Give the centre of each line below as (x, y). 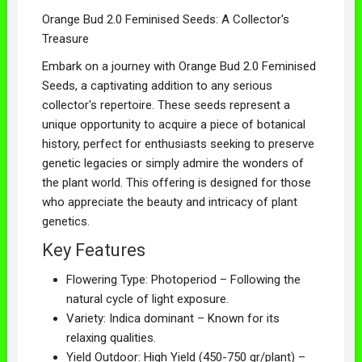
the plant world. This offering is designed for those (176, 182)
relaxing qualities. (111, 337)
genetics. (65, 221)
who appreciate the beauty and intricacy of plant (169, 202)
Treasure (65, 38)
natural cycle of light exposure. (147, 299)
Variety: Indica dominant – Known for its (173, 318)
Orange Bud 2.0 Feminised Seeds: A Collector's (165, 19)
